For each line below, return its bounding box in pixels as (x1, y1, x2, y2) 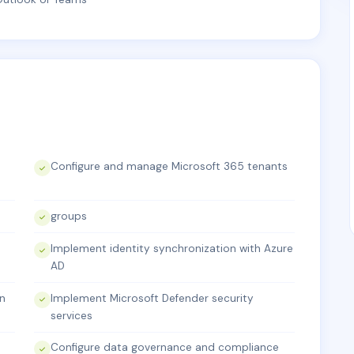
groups (51, 209, 87, 223)
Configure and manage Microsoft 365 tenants (51, 160, 288, 173)
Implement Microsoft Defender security (51, 291, 254, 305)
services (51, 308, 92, 322)
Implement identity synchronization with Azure (51, 242, 293, 256)
